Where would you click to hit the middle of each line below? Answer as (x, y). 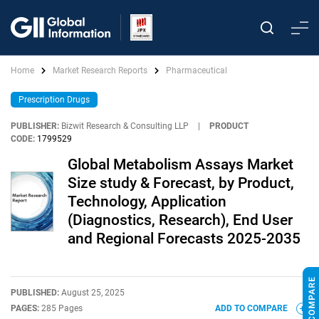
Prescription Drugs (54, 100)
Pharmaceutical (197, 70)
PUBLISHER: (35, 126)
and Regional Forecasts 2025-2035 (184, 239)
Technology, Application (147, 202)
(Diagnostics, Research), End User (180, 220)
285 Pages (62, 308)
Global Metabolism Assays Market (181, 164)
